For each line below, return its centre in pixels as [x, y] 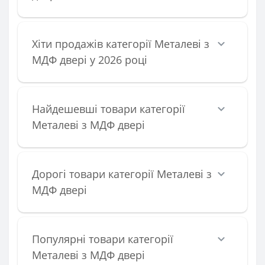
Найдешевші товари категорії [109, 109]
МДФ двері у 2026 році [90, 59]
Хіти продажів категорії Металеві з [121, 43]
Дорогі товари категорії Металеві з [122, 174]
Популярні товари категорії [103, 239]
